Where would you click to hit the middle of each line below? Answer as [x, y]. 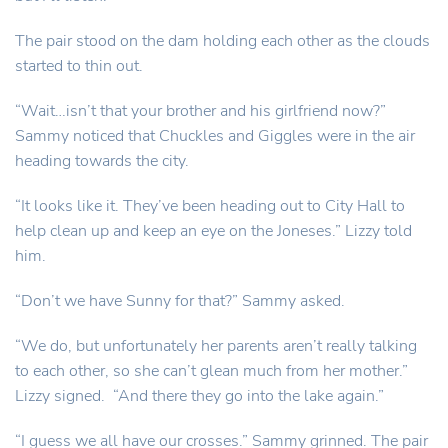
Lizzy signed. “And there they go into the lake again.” [199, 396]
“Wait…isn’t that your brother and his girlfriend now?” [200, 111]
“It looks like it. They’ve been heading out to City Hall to [210, 206]
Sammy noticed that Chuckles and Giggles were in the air [215, 136]
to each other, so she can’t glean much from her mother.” [211, 371]
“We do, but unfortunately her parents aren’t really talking [216, 346]
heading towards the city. [102, 161]
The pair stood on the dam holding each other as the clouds [222, 41]
